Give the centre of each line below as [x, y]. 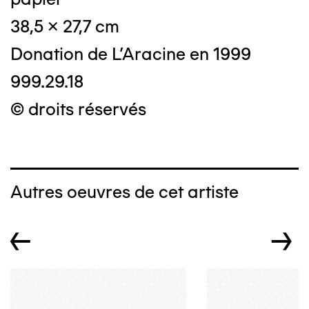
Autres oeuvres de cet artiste [124, 192]
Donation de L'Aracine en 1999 [131, 54]
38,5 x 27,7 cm [65, 26]
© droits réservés [78, 109]
